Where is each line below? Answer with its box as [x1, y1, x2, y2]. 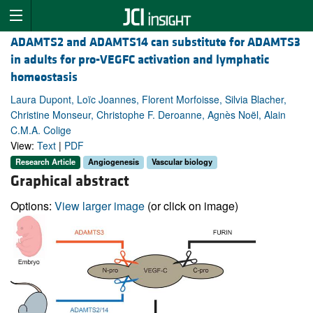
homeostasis [10, 69, 78, 86]
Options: [10, 197, 54, 214]
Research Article [15, 156, 75, 168]
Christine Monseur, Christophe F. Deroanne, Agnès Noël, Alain [10, 108, 286, 122]
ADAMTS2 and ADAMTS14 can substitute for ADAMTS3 [10, 34, 300, 51]
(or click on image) [145, 197, 238, 214]
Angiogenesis [88, 156, 139, 168]
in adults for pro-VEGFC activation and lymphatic [10, 52, 269, 68]
